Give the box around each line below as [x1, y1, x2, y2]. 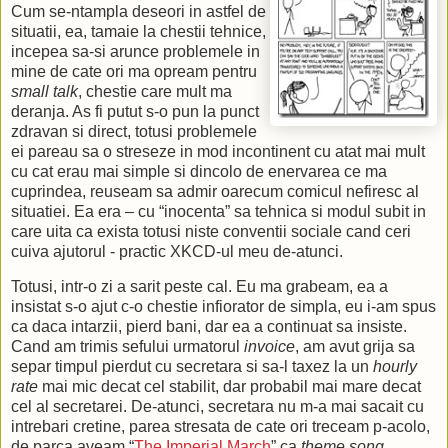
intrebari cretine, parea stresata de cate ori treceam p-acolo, [11, 418, 430, 436]
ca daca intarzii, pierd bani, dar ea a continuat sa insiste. [11, 318, 407, 336]
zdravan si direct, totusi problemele [11, 122, 257, 140]
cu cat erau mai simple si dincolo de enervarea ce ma [11, 162, 387, 180]
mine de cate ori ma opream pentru [11, 62, 257, 80]
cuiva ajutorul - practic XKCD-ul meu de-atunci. [11, 242, 343, 260]
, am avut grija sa [295, 338, 415, 356]
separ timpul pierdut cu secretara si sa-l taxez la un [11, 358, 373, 376]
